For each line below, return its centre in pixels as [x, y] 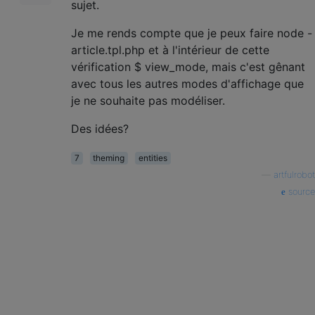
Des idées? [100, 128]
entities [153, 157]
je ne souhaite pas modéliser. [148, 100]
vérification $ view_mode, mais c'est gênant [188, 66]
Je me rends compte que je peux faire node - [192, 33]
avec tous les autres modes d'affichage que [187, 83]
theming [109, 157]
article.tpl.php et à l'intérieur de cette [170, 50]
